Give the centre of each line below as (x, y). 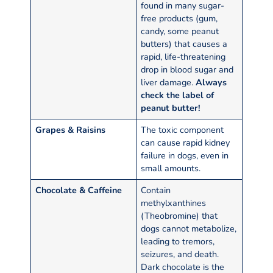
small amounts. (171, 168)
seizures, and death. (180, 254)
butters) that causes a (184, 44)
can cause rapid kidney (186, 142)
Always (211, 82)
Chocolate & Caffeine (79, 190)
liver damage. (168, 82)
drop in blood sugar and (187, 69)
